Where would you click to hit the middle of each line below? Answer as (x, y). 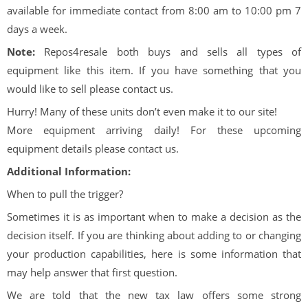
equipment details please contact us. (93, 148)
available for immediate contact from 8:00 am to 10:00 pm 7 (154, 10)
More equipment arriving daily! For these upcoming (154, 130)
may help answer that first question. (92, 272)
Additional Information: (69, 171)
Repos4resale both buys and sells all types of (168, 51)
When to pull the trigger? (65, 194)
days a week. (37, 29)
